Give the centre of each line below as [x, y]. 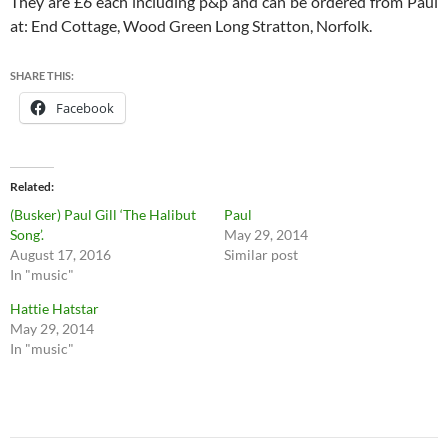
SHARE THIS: [42, 75]
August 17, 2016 [60, 254]
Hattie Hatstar [54, 308]
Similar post [261, 254]
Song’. [27, 234]
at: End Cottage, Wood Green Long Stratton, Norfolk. [191, 25]
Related [30, 186]
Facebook [85, 108]
